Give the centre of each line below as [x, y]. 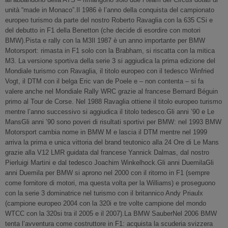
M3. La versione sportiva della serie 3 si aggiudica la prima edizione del [110, 61]
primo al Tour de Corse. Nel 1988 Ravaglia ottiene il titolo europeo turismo [113, 102]
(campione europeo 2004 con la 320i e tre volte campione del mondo [106, 203]
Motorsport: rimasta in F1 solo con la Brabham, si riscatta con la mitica [110, 51]
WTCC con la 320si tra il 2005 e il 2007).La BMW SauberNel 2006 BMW [111, 213]
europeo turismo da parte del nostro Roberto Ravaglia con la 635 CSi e [109, 20]
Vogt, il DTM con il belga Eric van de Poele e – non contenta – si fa [104, 81]
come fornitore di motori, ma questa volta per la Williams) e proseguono [110, 183]
